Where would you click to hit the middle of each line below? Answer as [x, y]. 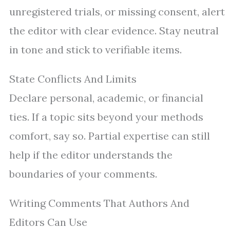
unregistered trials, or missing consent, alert [117, 12]
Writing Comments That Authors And [99, 203]
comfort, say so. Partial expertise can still [110, 136]
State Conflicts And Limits [73, 79]
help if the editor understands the [91, 155]
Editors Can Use [48, 222]
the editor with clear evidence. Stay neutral [114, 31]
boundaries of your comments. [83, 174]
